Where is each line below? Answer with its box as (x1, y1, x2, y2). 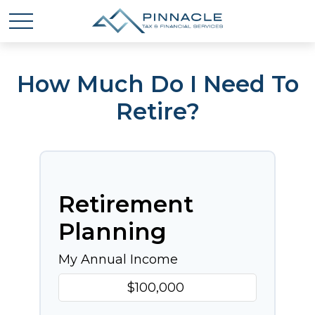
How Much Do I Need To (16, 70, 299, 98)
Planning (58, 218, 167, 245)
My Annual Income (58, 252, 178, 267)
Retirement (58, 191, 193, 218)
